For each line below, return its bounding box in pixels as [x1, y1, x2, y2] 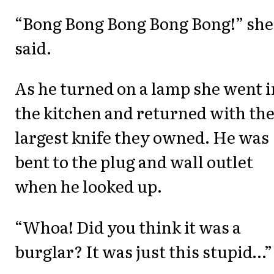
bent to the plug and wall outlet [15, 149, 253, 174]
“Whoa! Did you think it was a [15, 214, 241, 239]
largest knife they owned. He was [15, 125, 269, 149]
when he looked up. [15, 174, 162, 198]
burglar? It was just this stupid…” [15, 239, 272, 263]
